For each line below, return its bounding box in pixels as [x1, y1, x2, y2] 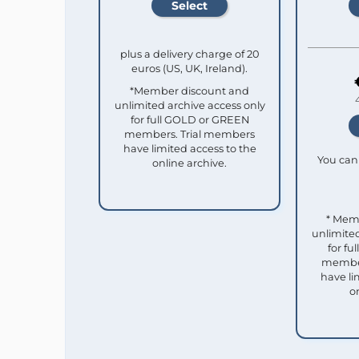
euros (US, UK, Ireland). [131, 62, 248, 75]
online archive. [152, 156, 227, 169]
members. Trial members [124, 127, 255, 140]
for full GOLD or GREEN [130, 113, 249, 126]
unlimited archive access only [114, 99, 265, 111]
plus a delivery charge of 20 [120, 47, 259, 60]
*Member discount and [130, 84, 249, 97]
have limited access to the [123, 142, 256, 155]
